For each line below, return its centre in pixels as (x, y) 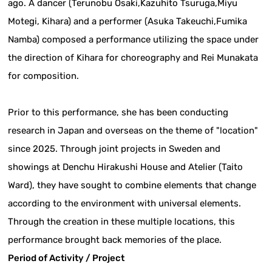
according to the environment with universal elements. (125, 204)
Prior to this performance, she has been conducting (118, 113)
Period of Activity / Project (66, 258)
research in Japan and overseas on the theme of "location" (133, 131)
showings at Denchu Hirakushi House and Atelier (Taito (126, 167)
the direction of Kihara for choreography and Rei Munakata (133, 58)
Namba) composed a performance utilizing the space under (134, 40)
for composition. (44, 76)
